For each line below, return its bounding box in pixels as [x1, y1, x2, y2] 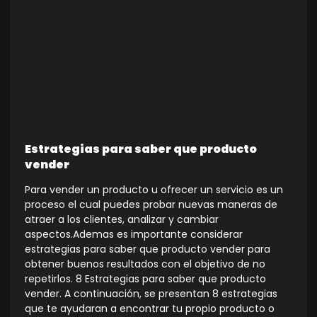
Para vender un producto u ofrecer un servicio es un [25, 182, 283, 197]
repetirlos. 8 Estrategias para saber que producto [25, 271, 266, 286]
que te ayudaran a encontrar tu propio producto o [25, 301, 275, 316]
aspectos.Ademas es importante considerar [25, 226, 243, 241]
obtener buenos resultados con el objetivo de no [25, 256, 265, 271]
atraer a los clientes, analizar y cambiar [25, 212, 219, 226]
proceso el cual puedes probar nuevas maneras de [25, 197, 277, 212]
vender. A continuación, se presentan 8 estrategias [25, 286, 277, 301]
